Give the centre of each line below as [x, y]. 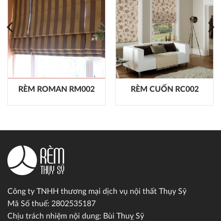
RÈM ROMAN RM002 [56, 90]
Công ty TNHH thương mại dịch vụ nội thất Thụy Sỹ [97, 191]
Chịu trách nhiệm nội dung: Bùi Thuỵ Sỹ [76, 216]
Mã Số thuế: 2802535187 [52, 203]
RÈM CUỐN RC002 [165, 90]
